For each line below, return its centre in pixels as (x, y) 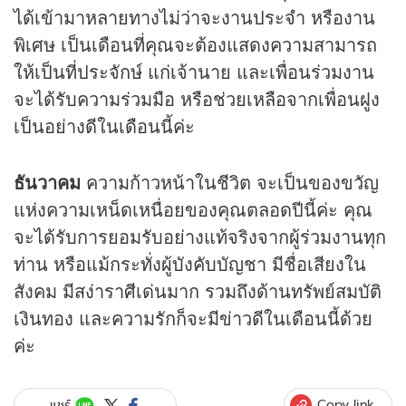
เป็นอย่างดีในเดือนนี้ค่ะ (104, 126)
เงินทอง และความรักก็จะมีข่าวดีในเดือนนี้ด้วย (193, 318)
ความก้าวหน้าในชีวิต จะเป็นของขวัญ (230, 182)
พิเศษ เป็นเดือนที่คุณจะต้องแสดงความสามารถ (195, 44)
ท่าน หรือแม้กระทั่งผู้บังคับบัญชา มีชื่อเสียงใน (190, 264)
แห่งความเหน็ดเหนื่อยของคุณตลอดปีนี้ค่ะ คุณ (193, 209)
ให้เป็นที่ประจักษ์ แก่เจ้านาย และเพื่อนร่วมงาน (194, 72)
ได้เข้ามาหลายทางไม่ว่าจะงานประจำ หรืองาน (194, 17)
